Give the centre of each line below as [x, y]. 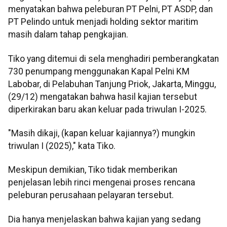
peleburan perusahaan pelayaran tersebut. [91, 195]
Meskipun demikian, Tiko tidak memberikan [93, 170]
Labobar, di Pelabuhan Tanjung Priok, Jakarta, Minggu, [112, 84]
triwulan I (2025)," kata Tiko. [62, 146]
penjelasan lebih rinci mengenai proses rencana [102, 183]
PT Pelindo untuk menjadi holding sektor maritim [103, 22]
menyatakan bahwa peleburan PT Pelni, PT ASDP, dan [110, 9]
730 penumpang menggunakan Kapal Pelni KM [99, 71]
